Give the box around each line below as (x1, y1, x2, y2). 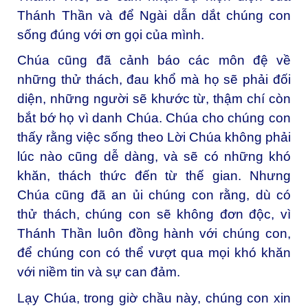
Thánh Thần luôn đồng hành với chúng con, (17, 226, 291, 241)
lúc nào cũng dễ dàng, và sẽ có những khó (17, 149, 291, 164)
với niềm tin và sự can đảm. (17, 265, 180, 280)
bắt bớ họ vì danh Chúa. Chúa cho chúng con (17, 111, 291, 126)
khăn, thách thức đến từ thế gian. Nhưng (17, 168, 291, 184)
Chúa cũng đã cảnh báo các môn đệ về (17, 53, 291, 68)
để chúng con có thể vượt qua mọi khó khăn (17, 245, 291, 261)
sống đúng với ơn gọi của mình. (17, 27, 204, 42)
